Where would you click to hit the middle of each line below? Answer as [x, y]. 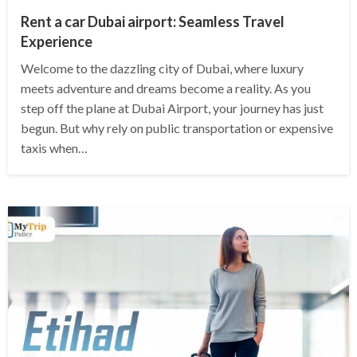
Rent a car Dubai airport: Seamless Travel [153, 22]
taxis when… [54, 148]
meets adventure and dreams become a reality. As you [166, 88]
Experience [57, 42]
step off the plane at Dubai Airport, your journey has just [172, 108]
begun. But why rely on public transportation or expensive [177, 128]
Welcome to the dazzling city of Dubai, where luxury [162, 69]
